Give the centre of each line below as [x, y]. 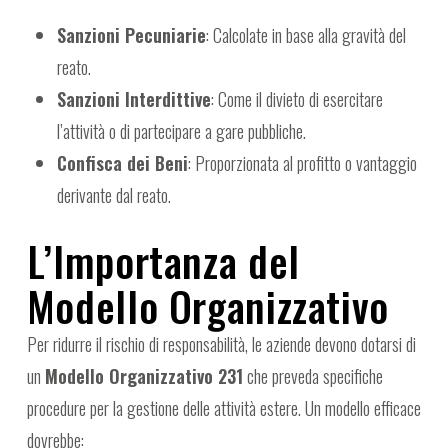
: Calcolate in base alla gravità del [305, 35]
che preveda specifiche [312, 376]
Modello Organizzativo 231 [143, 376]
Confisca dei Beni [122, 163]
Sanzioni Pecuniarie [131, 35]
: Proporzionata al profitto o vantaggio [302, 163]
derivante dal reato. [113, 195]
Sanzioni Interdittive [133, 99]
